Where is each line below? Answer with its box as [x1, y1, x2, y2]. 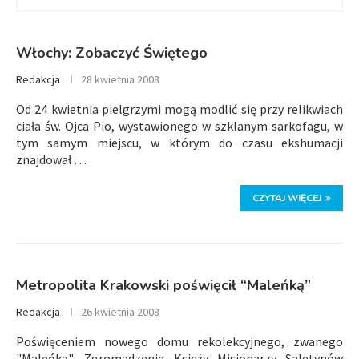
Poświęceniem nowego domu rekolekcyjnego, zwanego [16, 333, 343, 349]
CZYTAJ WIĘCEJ [252, 192, 321, 204]
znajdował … [16, 151, 87, 167]
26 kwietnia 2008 [81, 305, 159, 319]
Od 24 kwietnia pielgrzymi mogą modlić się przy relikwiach [16, 101, 343, 117]
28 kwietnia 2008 [81, 72, 159, 87]
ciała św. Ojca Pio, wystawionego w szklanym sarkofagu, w [16, 118, 343, 134]
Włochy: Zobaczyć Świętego [16, 43, 208, 63]
